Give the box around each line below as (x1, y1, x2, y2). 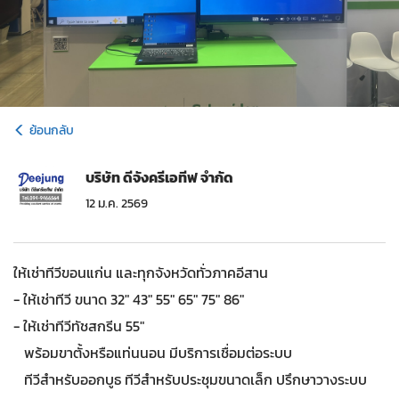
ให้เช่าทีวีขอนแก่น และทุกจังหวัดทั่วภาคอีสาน (13, 261, 268, 283)
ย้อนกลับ (29, 120, 74, 139)
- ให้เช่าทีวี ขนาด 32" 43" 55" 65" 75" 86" (13, 288, 244, 310)
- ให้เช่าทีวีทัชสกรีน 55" (13, 314, 144, 337)
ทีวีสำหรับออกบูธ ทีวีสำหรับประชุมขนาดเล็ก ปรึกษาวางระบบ (13, 368, 367, 390)
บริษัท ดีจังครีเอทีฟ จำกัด (85, 166, 233, 188)
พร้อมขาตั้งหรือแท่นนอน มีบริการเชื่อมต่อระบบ (13, 341, 292, 363)
